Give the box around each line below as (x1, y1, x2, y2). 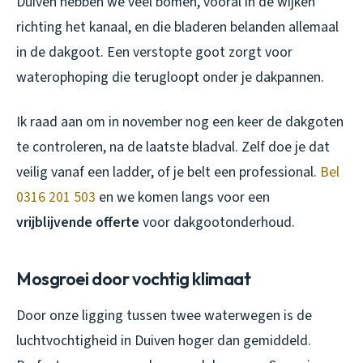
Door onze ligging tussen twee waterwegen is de (16, 305, 312, 327)
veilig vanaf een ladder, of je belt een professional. (16, 162, 320, 183)
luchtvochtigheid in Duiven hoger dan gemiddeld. (16, 331, 311, 352)
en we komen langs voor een (96, 187, 270, 208)
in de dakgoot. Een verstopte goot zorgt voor (16, 42, 293, 63)
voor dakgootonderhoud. (139, 212, 295, 233)
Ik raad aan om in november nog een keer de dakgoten (16, 112, 344, 133)
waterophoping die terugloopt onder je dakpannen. (16, 67, 324, 88)
